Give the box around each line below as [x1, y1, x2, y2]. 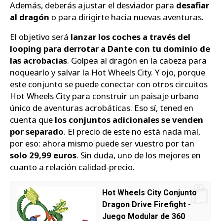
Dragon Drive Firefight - [102, 199, 191, 209]
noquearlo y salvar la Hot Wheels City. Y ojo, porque [10, 67, 205, 78]
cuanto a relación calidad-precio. [10, 161, 135, 173]
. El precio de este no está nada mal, [64, 126, 200, 138]
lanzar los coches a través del [71, 31, 190, 43]
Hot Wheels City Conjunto [102, 187, 197, 197]
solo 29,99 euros [10, 149, 76, 161]
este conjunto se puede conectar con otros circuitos [10, 78, 208, 90]
